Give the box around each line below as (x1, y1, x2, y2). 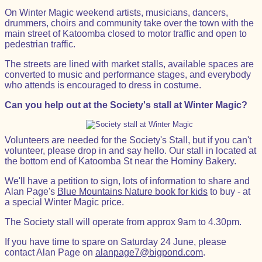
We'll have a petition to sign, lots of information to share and (5, 176, 250, 186)
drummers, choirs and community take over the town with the (5, 18, 254, 28)
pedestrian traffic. (5, 39, 75, 49)
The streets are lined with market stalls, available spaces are (5, 59, 254, 69)
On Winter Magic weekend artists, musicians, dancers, (5, 8, 228, 18)
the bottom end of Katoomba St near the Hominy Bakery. (5, 156, 236, 166)
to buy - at (208, 187, 250, 196)
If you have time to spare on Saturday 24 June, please (5, 237, 226, 247)
